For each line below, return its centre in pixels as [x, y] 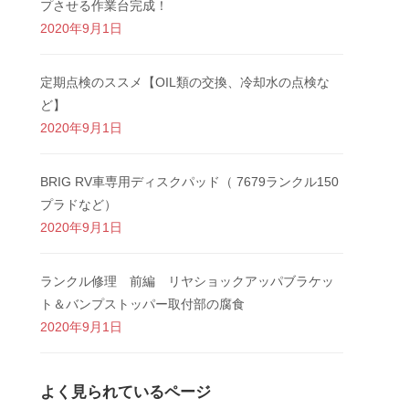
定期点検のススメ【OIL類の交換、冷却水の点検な [185, 82]
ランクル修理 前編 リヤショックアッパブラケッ [188, 281]
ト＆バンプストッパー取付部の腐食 [143, 304]
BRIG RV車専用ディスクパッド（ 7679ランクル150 [190, 182]
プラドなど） [79, 204]
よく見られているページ [126, 392]
